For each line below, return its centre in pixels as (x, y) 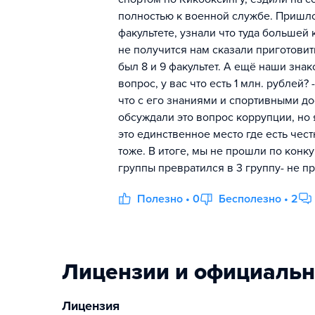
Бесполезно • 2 (258, 199)
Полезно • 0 (168, 199)
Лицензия (91, 306)
